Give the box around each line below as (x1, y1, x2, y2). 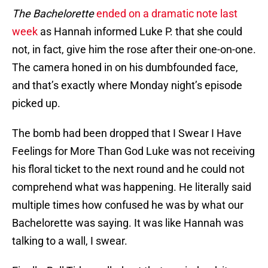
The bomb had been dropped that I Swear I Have (12, 127, 242, 140)
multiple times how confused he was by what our (12, 199, 243, 212)
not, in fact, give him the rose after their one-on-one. (12, 43, 256, 56)
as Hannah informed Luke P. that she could (38, 25, 242, 38)
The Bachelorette (12, 7, 94, 20)
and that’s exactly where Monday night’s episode (12, 79, 242, 92)
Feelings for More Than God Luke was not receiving (12, 145, 255, 158)
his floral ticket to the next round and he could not (12, 163, 245, 176)
